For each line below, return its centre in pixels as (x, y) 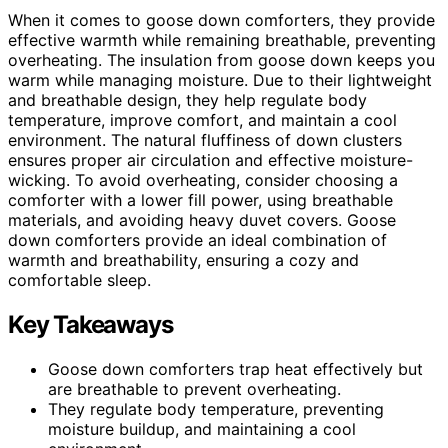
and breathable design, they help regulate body (187, 99)
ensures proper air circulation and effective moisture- (210, 159)
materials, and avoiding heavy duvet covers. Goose (202, 219)
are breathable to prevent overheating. (194, 388)
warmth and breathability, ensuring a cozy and (183, 259)
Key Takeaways (90, 324)
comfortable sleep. (79, 279)
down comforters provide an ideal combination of (197, 239)
